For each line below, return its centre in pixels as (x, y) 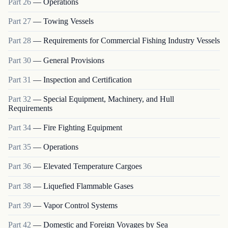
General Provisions (74, 60)
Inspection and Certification (88, 79)
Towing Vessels (68, 21)
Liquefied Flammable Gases (88, 186)
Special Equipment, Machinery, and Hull (109, 99)
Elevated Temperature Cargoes (93, 166)
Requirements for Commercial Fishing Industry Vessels (132, 41)
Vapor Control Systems (80, 205)
